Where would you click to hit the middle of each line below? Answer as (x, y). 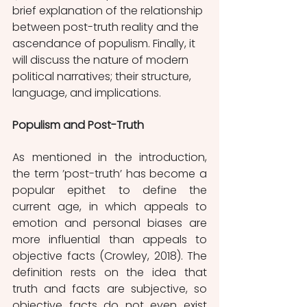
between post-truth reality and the (107, 27)
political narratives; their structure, (103, 76)
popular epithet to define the (110, 190)
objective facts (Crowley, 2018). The (110, 256)
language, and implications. (88, 93)
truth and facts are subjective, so (110, 288)
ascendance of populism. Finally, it (105, 43)
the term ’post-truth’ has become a (110, 173)
